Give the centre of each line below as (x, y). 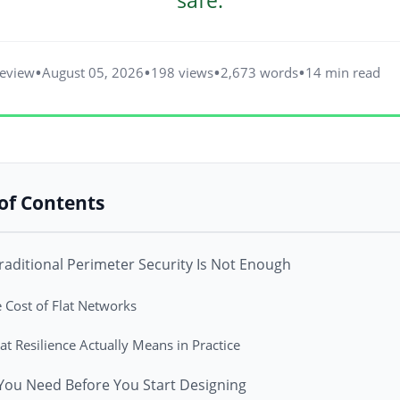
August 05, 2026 (92, 72)
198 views (182, 72)
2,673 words (259, 72)
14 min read (342, 72)
